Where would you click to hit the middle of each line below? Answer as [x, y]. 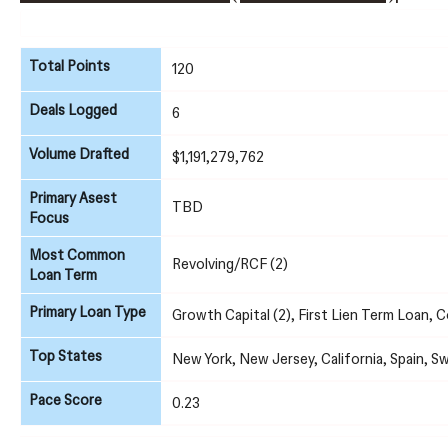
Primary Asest [73, 197]
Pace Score [65, 399]
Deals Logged [73, 109]
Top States [65, 355]
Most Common [77, 254]
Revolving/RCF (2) [230, 263]
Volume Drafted [79, 153]
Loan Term [63, 274]
